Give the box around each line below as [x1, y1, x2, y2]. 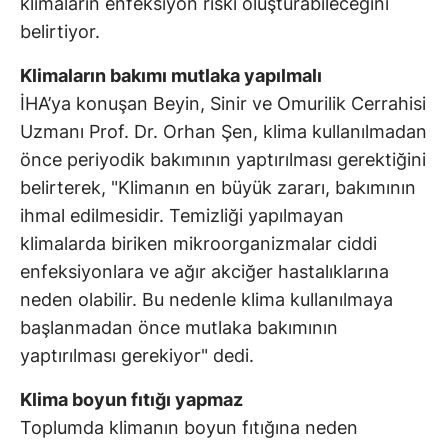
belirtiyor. [20, 21, 100, 43]
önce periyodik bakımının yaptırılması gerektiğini [20, 149, 426, 171]
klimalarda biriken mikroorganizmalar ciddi [20, 233, 377, 255]
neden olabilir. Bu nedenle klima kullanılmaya [20, 289, 393, 311]
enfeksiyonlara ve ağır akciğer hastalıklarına [20, 261, 389, 283]
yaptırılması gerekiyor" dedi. [20, 345, 254, 367]
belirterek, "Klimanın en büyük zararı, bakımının [20, 177, 416, 199]
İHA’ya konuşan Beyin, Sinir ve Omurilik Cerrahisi [20, 93, 426, 115]
